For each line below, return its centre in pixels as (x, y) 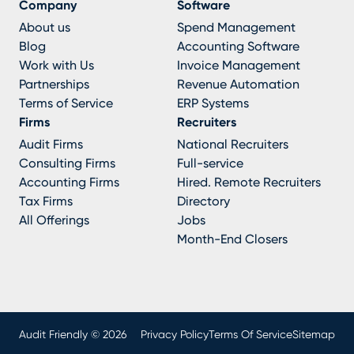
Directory (203, 201)
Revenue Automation (238, 85)
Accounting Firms (69, 183)
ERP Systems (213, 104)
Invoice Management (239, 66)
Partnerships (54, 85)
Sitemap (314, 335)
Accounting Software (238, 47)
